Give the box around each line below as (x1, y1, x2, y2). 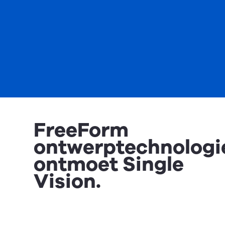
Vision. (34, 168, 101, 195)
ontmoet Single (34, 151, 184, 178)
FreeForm (34, 117, 129, 144)
